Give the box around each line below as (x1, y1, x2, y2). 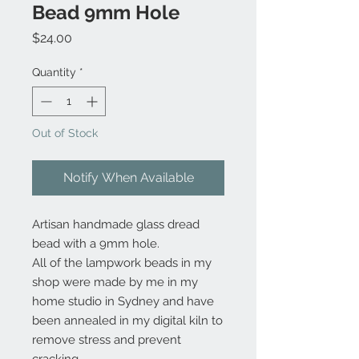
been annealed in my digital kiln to (32, 313, 223, 328)
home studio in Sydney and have (32, 294, 214, 309)
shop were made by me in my (32, 275, 198, 289)
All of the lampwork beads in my (32, 256, 212, 270)
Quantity (32, 66, 76, 79)
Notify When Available (63, 170, 194, 185)
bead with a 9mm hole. (32, 236, 159, 251)
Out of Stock (32, 127, 98, 139)
